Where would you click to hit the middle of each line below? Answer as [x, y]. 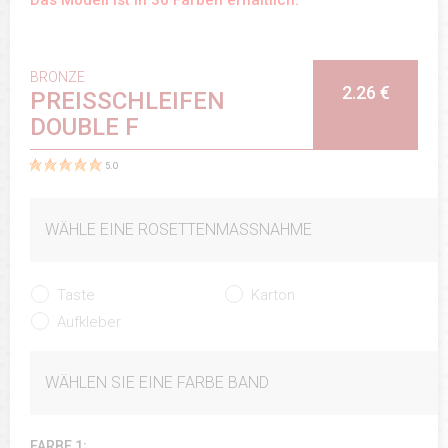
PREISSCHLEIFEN [127, 101]
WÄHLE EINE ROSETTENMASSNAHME [174, 229]
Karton [273, 294]
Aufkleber [89, 321]
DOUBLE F [84, 127]
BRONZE [57, 77]
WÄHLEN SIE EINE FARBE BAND [157, 382]
